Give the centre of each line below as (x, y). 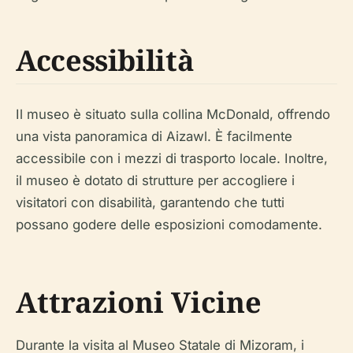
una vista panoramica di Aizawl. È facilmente (154, 136)
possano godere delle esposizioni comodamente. (169, 225)
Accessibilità (105, 60)
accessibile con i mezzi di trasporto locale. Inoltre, (172, 158)
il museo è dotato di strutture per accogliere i (155, 180)
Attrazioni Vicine (139, 302)
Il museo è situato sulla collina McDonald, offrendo (173, 114)
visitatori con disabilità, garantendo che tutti (150, 203)
